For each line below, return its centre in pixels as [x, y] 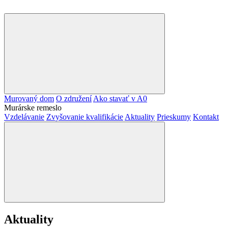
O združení [74, 98]
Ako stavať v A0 [120, 98]
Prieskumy [174, 117]
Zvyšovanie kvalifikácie [85, 117]
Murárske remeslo [33, 108]
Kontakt [206, 117]
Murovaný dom [29, 98]
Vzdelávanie [24, 117]
